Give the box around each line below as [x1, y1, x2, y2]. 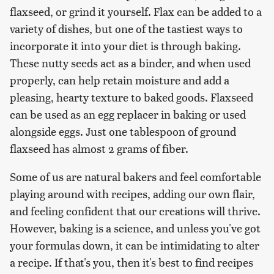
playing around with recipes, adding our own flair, [10, 185, 255, 201]
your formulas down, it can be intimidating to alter [10, 237, 259, 253]
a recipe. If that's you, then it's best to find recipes [10, 254, 253, 270]
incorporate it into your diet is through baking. [10, 37, 241, 53]
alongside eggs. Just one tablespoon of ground [10, 123, 236, 139]
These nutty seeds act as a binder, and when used [10, 54, 251, 70]
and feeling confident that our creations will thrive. [10, 202, 261, 218]
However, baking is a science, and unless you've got [10, 220, 261, 235]
